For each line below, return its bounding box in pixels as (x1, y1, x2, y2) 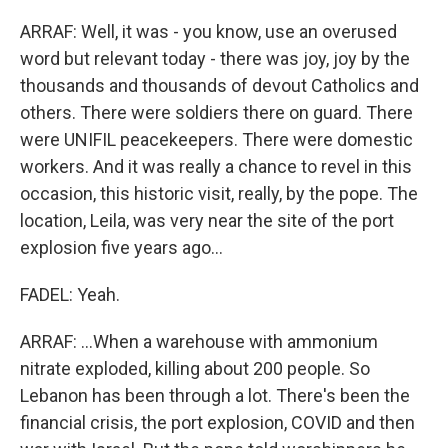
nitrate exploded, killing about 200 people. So (20, 358, 370, 379)
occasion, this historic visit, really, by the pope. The (20, 183, 418, 204)
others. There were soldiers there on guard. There (20, 102, 413, 123)
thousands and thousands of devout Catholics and (20, 75, 419, 96)
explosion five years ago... (20, 237, 223, 258)
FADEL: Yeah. (20, 284, 120, 305)
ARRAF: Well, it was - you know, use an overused (20, 21, 397, 42)
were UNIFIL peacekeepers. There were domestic (20, 129, 413, 150)
